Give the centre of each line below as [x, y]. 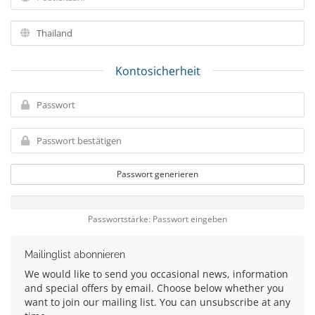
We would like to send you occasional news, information [156, 274]
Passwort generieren [157, 174]
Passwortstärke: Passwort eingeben [157, 219]
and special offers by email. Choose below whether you [154, 288]
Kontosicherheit [157, 71]
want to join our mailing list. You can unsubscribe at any [157, 302]
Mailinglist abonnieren [75, 255]
